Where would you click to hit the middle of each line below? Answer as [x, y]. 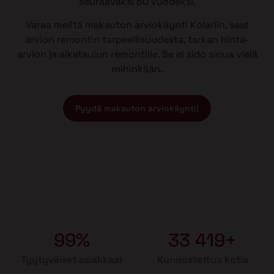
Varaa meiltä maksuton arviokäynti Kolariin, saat [137, 25]
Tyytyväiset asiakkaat [72, 260]
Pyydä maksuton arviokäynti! [137, 109]
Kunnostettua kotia [202, 260]
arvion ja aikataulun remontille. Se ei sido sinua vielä [137, 54]
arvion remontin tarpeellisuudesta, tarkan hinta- [137, 40]
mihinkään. [137, 69]
